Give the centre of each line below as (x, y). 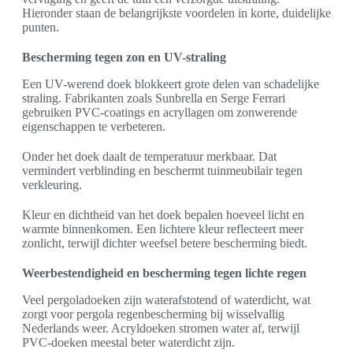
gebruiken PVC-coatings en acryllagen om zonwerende (160, 113)
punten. (41, 28)
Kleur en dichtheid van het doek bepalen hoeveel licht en (163, 215)
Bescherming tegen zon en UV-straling (124, 58)
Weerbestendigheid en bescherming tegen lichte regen (164, 273)
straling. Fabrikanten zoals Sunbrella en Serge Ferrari (154, 98)
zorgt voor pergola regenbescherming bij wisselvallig (153, 314)
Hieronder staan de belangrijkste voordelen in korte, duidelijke (176, 13)
